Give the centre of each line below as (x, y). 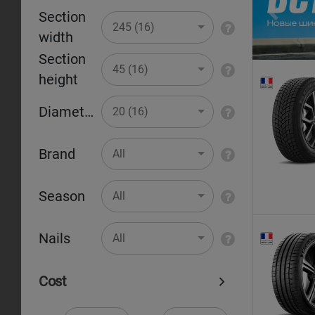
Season (62, 196)
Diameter (89, 112)
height (58, 80)
